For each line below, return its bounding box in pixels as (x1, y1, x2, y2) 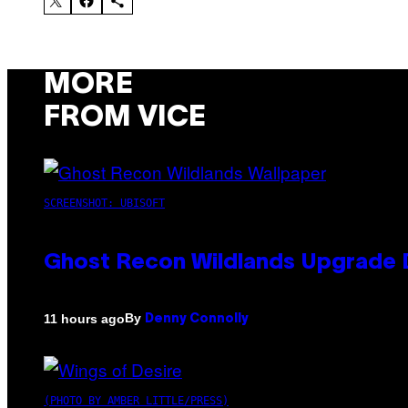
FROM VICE (44, 104, 206, 131)
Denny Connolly (145, 313, 249, 326)
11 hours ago (44, 311, 125, 326)
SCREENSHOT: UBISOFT (44, 197, 165, 210)
